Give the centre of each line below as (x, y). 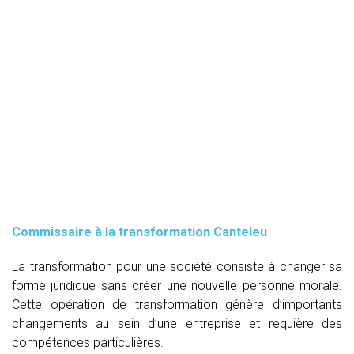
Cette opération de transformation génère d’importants (177, 304)
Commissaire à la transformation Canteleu (139, 232)
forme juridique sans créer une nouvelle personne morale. (177, 285)
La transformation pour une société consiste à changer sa (177, 266)
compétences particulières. (88, 342)
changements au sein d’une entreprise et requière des (177, 323)
